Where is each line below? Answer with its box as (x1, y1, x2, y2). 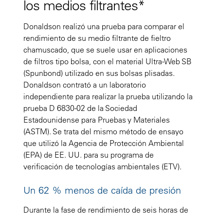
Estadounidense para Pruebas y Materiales (23, 114, 170, 125)
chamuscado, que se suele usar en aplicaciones (23, 44, 187, 54)
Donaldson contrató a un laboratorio (23, 79, 146, 90)
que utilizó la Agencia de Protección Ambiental (23, 138, 184, 148)
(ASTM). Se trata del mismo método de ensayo (23, 126, 183, 136)
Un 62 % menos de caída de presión (23, 183, 181, 196)
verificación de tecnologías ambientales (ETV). (23, 161, 182, 171)
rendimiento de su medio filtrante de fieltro (23, 33, 171, 43)
